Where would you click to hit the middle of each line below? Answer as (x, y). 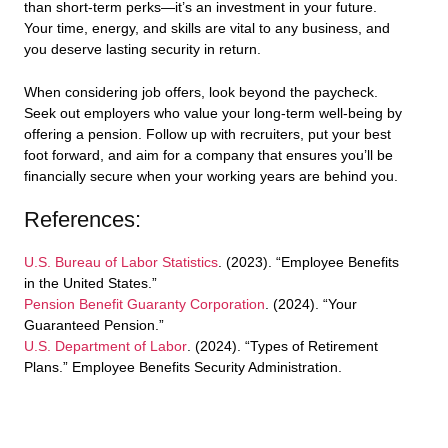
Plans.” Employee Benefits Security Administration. (183, 367)
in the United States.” (90, 283)
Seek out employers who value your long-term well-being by (213, 114)
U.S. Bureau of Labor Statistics (121, 262)
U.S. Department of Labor (105, 346)
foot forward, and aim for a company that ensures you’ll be (208, 156)
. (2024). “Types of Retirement (282, 346)
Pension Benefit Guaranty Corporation (144, 304)
